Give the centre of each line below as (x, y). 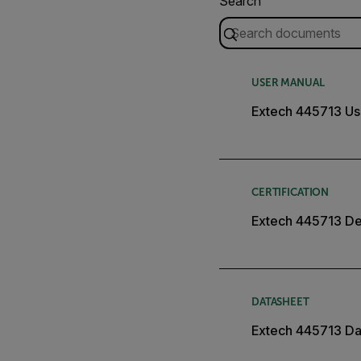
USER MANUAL (288, 82)
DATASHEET (280, 301)
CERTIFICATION (290, 192)
